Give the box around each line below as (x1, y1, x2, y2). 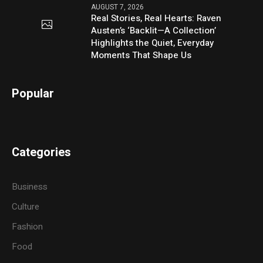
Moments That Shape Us (91, 49, 192, 62)
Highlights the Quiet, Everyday (91, 36, 214, 50)
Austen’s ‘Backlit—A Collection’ (91, 24, 217, 38)
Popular (12, 85, 55, 103)
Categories (12, 144, 72, 161)
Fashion (12, 220, 43, 234)
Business (12, 180, 48, 194)
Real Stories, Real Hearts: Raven (91, 12, 222, 25)
